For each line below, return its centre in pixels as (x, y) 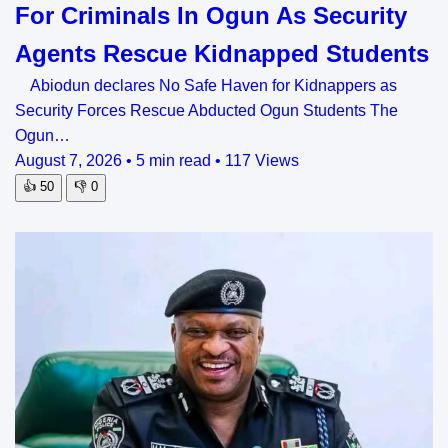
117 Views (262, 161)
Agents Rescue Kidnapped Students (222, 54)
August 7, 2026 (70, 161)
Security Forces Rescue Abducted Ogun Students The (206, 111)
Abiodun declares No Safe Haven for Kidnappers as (206, 86)
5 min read (175, 161)
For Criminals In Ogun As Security (211, 16)
